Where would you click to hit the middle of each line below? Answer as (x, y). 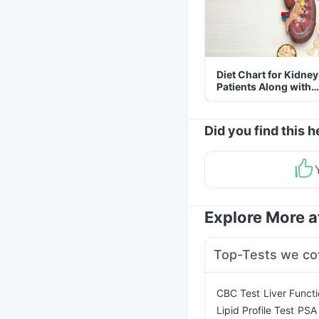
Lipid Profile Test (255, 310)
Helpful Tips (246, 99)
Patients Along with (264, 87)
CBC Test (238, 293)
